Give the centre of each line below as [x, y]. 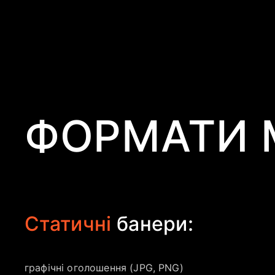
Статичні [71, 224]
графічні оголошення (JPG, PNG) [104, 268]
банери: [155, 224]
